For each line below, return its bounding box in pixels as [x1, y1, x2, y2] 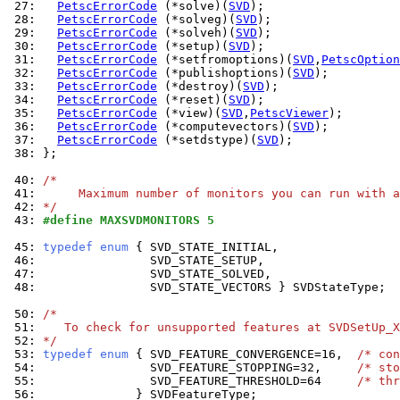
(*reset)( [157, 93, 229, 106]
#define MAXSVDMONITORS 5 [43, 213, 214, 227]
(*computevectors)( [157, 120, 293, 133]
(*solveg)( [157, 12, 236, 26]
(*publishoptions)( [157, 66, 293, 79]
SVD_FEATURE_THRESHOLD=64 [43, 374, 357, 387]
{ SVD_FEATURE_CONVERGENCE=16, [129, 347, 357, 361]
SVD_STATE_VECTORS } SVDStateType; [43, 280, 386, 294]
